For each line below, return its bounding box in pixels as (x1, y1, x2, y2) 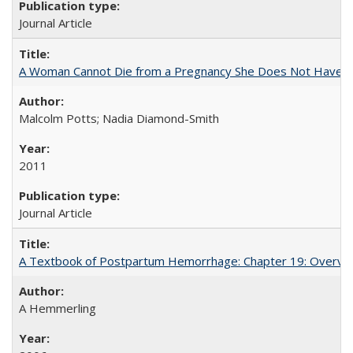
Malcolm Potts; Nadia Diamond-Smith (19, 110, 219, 126)
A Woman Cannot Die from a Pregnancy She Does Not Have (19, 63, 343, 79)
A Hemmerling (19, 300, 96, 316)
